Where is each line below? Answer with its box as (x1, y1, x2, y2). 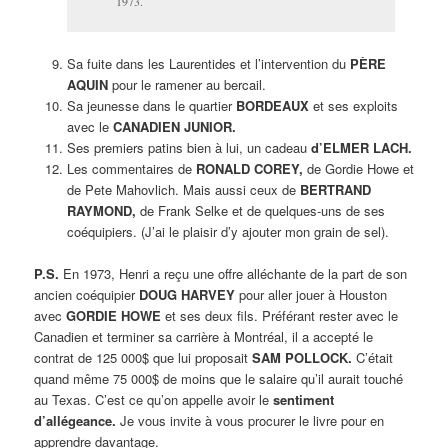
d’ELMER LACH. (310, 138, 412, 158)
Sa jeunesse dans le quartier (66, 96, 236, 116)
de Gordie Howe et (302, 159, 414, 179)
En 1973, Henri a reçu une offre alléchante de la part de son (59, 264, 408, 284)
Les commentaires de (66, 159, 196, 179)
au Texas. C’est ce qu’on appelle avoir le (34, 390, 274, 410)
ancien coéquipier (34, 285, 140, 305)
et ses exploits (312, 96, 398, 116)
